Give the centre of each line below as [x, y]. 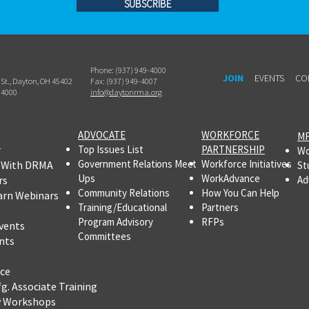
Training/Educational [122, 207]
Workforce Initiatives [247, 163]
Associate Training [54, 286]
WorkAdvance [231, 178]
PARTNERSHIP [233, 149]
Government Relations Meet [138, 163]
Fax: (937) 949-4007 [124, 81]
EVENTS [269, 78]
